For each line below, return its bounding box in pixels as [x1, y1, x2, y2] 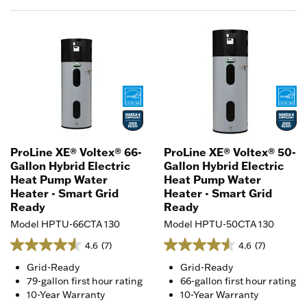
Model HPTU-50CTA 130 [164, 217, 274, 230]
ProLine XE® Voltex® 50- [164, 145, 296, 159]
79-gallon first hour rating [27, 274, 143, 287]
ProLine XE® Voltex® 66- [10, 145, 142, 159]
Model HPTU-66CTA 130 [10, 217, 120, 230]
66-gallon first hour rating [180, 274, 296, 287]
